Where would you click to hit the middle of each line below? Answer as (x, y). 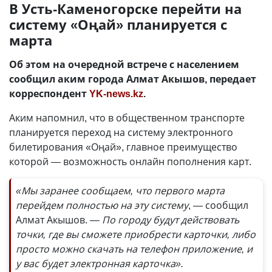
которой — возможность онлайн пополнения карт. (130, 161)
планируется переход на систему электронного (121, 132)
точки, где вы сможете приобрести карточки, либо (136, 234)
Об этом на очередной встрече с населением (124, 64)
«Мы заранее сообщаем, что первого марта (120, 191)
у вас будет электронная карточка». (100, 263)
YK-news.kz (116, 93)
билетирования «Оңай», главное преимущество (123, 147)
